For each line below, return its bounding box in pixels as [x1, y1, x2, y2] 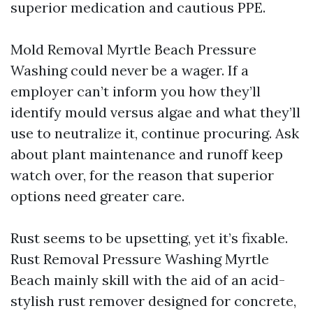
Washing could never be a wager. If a [10, 61, 249, 79]
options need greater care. [10, 187, 184, 205]
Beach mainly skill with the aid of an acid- [10, 271, 285, 289]
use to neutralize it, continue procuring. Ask [10, 124, 299, 142]
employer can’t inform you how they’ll [10, 82, 261, 100]
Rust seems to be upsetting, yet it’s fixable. [10, 229, 288, 247]
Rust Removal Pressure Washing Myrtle [10, 250, 269, 268]
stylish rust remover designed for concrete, [10, 292, 296, 310]
